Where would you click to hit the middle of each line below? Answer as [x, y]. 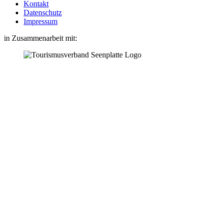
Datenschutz [43, 12]
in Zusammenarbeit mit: [41, 38]
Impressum [41, 21]
